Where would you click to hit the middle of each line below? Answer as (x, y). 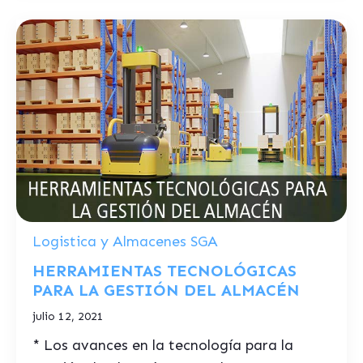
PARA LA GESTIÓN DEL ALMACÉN (166, 290)
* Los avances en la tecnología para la (163, 345)
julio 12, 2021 (68, 316)
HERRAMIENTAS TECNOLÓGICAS (164, 271)
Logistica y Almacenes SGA (125, 241)
